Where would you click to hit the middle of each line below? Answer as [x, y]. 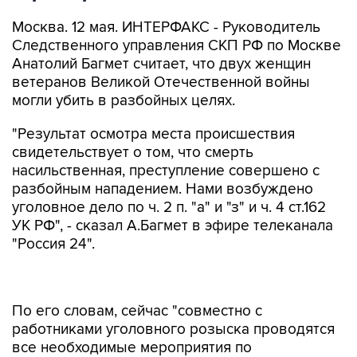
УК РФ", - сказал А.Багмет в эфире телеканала [173, 226]
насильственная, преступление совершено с [166, 171]
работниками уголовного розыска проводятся [173, 296]
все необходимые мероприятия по [132, 314]
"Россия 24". [53, 244]
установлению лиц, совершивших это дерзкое [173, 333]
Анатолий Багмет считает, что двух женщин [161, 64]
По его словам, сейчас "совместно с [137, 278]
